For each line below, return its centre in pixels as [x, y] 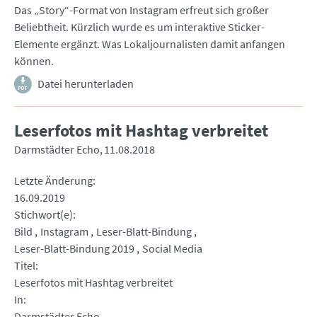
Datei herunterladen [86, 84]
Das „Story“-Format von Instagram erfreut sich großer [142, 10]
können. [34, 61]
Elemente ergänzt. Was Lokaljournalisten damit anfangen [150, 44]
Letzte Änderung [53, 181]
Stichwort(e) [44, 215]
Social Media [172, 249]
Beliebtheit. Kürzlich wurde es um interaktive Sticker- [139, 27]
